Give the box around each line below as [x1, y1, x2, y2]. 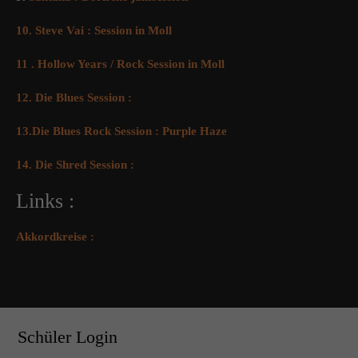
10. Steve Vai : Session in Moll [16, 24, 172, 38]
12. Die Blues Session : [16, 91, 132, 105]
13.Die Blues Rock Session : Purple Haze [16, 125, 227, 138]
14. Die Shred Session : [16, 158, 134, 172]
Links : [16, 189, 74, 213]
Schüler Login [18, 326, 118, 347]
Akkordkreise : [16, 230, 94, 244]
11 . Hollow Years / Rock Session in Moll [16, 58, 225, 71]
